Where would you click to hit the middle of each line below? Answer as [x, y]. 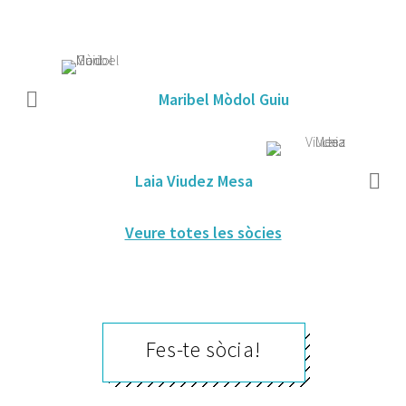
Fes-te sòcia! [203, 350]
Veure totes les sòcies [203, 233]
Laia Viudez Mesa [193, 181]
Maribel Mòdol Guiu [223, 100]
